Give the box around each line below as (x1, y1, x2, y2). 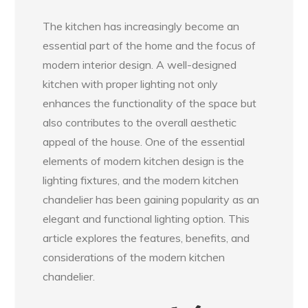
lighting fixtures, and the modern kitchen (43, 173, 239, 187)
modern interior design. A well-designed (43, 57, 237, 71)
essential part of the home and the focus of (43, 38, 256, 52)
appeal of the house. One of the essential (43, 134, 245, 148)
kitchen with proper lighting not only (43, 76, 219, 91)
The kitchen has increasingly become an (43, 19, 240, 33)
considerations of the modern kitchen (43, 250, 225, 264)
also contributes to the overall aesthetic (43, 115, 237, 129)
